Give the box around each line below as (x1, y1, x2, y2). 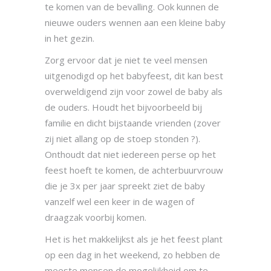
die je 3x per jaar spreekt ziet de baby (45, 180, 205, 192)
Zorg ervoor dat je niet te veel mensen (45, 54, 207, 67)
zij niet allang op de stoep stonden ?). (45, 132, 200, 145)
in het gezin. (45, 32, 94, 45)
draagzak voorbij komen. (45, 211, 146, 224)
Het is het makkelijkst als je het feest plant (45, 233, 223, 246)
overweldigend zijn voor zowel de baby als (45, 85, 223, 98)
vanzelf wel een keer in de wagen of (45, 195, 194, 208)
